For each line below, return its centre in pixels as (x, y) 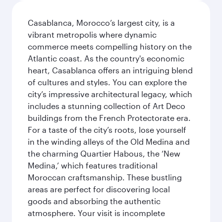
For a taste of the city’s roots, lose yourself (107, 130)
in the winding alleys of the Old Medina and (109, 141)
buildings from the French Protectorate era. (109, 118)
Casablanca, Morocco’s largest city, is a (101, 23)
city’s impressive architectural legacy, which (110, 94)
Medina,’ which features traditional (93, 165)
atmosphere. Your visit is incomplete (96, 213)
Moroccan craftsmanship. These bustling (105, 177)
